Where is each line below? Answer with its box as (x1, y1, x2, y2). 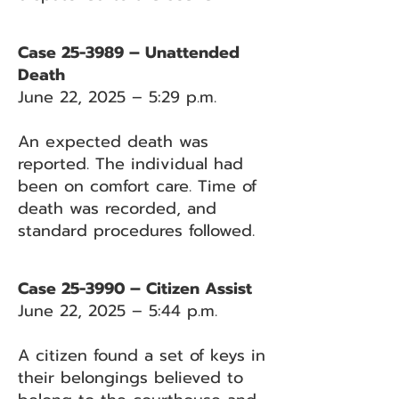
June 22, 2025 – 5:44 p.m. (18, 298, 217, 323)
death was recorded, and (18, 196, 216, 221)
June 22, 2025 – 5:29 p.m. (18, 85, 216, 110)
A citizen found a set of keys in (18, 343, 265, 368)
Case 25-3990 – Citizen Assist (18, 276, 252, 301)
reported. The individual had (18, 151, 243, 176)
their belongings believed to (18, 365, 243, 390)
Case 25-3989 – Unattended (18, 40, 240, 65)
